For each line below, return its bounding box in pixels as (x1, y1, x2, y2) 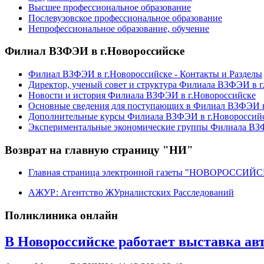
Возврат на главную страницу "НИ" (5, 143, 193, 156)
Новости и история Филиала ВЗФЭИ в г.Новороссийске (28, 90, 256, 100)
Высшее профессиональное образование (28, 2, 191, 12)
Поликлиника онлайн (5, 209, 118, 222)
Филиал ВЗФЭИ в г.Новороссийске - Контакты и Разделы (28, 69, 262, 79)
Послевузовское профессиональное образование (28, 12, 222, 23)
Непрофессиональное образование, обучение (28, 23, 209, 34)
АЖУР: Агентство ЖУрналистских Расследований (28, 187, 234, 198)
